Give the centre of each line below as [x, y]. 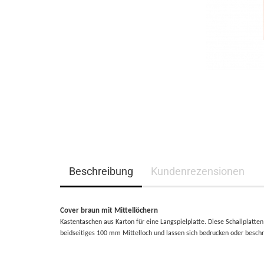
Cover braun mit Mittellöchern [109, 211]
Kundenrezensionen [198, 171]
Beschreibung [101, 171]
